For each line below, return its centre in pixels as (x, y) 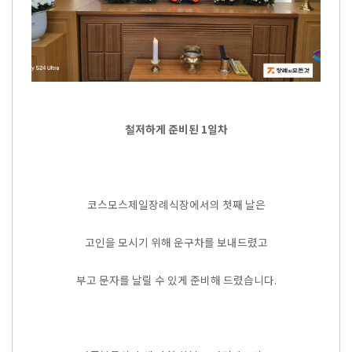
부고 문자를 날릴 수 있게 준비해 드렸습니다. (176, 280)
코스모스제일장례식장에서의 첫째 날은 (176, 205)
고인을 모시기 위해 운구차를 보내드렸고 (176, 242)
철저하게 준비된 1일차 (176, 129)
